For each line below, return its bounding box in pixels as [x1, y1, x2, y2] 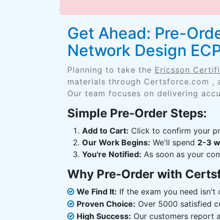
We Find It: [77, 187, 117, 196]
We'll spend [150, 137, 197, 147]
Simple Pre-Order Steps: [67, 106, 207, 120]
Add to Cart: [82, 126, 129, 136]
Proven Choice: [77, 199, 136, 209]
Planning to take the [67, 65, 155, 75]
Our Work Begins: [82, 137, 150, 147]
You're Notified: [82, 149, 141, 159]
